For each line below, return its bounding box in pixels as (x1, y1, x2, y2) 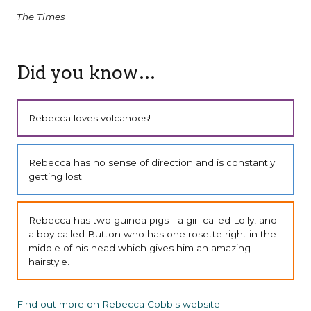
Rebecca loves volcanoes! (28, 112, 151, 124)
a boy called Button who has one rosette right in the (28, 228, 276, 239)
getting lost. (28, 170, 84, 182)
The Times (16, 10, 65, 22)
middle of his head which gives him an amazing (28, 242, 251, 253)
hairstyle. (28, 255, 69, 267)
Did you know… (16, 62, 156, 84)
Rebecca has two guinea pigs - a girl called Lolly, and (28, 214, 277, 226)
